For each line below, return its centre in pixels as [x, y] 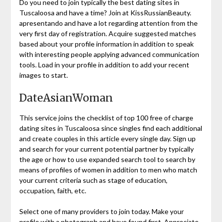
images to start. [43, 75]
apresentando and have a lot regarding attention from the [108, 23]
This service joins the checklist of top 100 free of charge [106, 117]
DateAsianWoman [66, 98]
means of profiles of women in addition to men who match [108, 169]
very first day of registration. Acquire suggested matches [108, 33]
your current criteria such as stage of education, [93, 180]
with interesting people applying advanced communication [109, 54]
